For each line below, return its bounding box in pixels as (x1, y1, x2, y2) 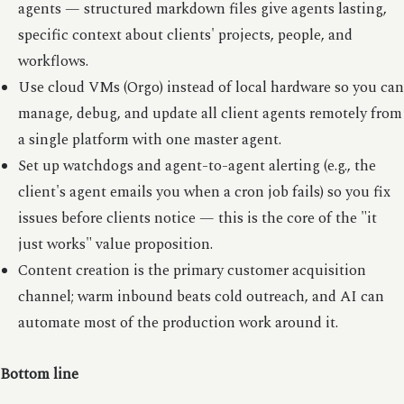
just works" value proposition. (17, 233, 213, 256)
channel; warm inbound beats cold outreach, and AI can (17, 285, 384, 308)
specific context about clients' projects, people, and (17, 23, 353, 47)
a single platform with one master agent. (17, 128, 281, 151)
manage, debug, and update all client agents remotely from (17, 102, 402, 125)
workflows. (17, 50, 88, 73)
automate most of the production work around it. (17, 311, 338, 335)
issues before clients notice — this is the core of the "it (17, 207, 377, 230)
